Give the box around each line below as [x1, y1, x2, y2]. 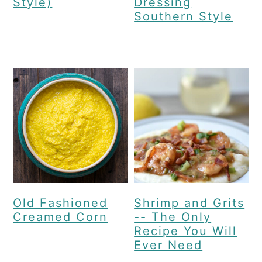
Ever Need [134, 237, 203, 252]
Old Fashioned [13, 195, 108, 210]
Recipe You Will [134, 223, 237, 238]
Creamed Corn [13, 209, 108, 224]
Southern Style [134, 9, 233, 24]
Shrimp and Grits [134, 195, 245, 210]
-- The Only [134, 209, 212, 224]
